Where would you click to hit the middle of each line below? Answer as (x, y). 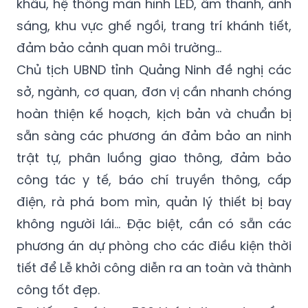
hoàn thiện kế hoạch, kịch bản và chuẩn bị (154, 113)
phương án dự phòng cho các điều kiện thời (154, 245)
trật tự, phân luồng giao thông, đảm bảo (154, 157)
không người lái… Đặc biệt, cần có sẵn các (154, 223)
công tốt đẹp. (58, 289)
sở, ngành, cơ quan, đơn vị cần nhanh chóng (154, 91)
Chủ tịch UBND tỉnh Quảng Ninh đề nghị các (154, 69)
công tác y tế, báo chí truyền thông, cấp (154, 179)
